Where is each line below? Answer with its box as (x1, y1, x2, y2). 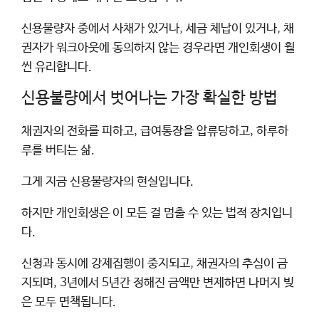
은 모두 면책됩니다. (21, 295, 116, 309)
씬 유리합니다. (21, 60, 92, 74)
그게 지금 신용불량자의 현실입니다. (21, 174, 194, 189)
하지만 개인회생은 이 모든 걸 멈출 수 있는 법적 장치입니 (21, 206, 293, 220)
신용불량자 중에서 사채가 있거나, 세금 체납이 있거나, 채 (21, 21, 294, 36)
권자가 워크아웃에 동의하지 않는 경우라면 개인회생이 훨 (21, 41, 295, 55)
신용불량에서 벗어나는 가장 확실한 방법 (21, 88, 278, 108)
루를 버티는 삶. (21, 143, 95, 157)
